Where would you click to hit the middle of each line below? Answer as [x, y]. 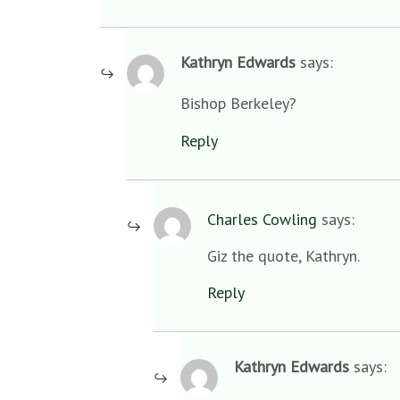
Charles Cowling [262, 219]
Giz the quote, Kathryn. [283, 255]
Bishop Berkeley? [238, 104]
